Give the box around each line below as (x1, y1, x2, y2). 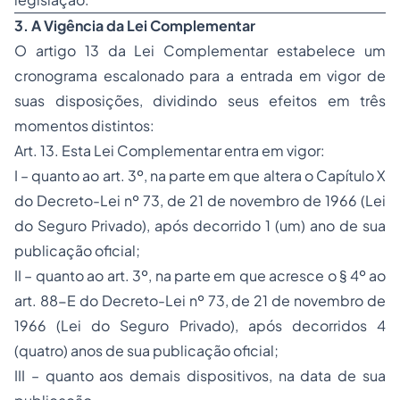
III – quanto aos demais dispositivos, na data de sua (14, 366, 386, 386)
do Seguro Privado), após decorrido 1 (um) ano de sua (14, 216, 386, 236)
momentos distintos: (14, 116, 154, 136)
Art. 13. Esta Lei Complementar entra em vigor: (14, 141, 325, 161)
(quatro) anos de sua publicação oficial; (14, 341, 279, 361)
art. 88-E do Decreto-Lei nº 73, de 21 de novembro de (14, 291, 386, 311)
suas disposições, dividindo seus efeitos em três (14, 91, 386, 111)
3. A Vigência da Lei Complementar (14, 16, 255, 36)
